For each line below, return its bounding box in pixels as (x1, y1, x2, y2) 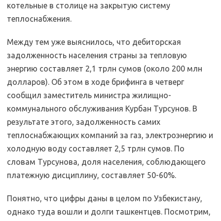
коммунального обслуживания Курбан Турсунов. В (7, 104, 197, 113)
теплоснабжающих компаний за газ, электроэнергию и (7, 130, 213, 140)
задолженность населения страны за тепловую (7, 50, 187, 60)
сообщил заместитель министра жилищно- (7, 90, 171, 100)
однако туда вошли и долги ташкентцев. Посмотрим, (7, 207, 211, 216)
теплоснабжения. (7, 14, 72, 23)
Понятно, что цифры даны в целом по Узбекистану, (7, 193, 202, 203)
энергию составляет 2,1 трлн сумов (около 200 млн (7, 64, 202, 73)
